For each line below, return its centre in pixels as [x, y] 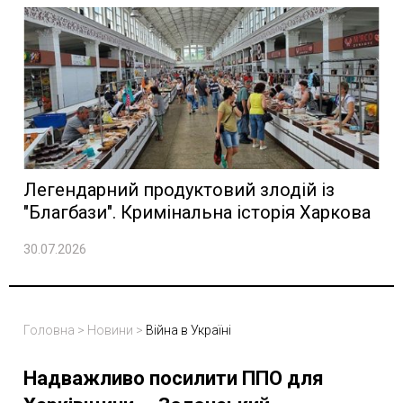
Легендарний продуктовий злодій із [179, 190]
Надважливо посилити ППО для [174, 379]
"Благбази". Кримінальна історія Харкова [197, 213]
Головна [49, 331]
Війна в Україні [188, 331]
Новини [110, 331]
